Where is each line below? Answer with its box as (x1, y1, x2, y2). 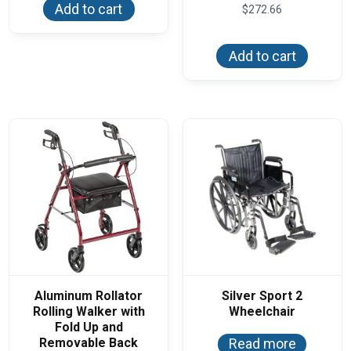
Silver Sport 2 (222, 288, 303, 303)
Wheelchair (229, 303, 296, 319)
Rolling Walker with (32, 303, 145, 319)
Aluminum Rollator (34, 288, 143, 303)
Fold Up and (54, 319, 123, 335)
